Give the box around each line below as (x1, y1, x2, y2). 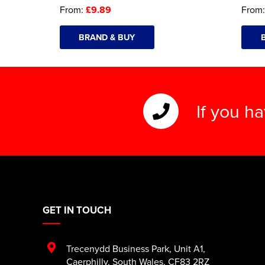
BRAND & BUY (79, 30, 135, 43)
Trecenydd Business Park (66, 241, 169, 255)
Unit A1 (174, 241, 203, 255)
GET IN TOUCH (43, 202, 111, 217)
